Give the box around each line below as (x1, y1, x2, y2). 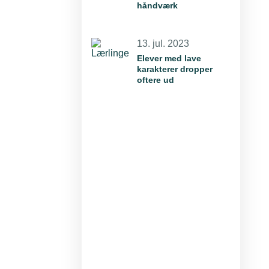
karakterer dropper (137, 64, 213, 74)
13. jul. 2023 (137, 38, 189, 49)
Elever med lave (137, 53, 201, 63)
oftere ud (137, 74, 174, 85)
